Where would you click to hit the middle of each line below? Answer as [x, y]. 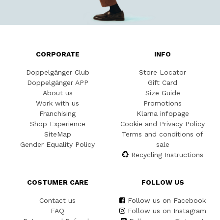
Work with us [57, 103]
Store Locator [163, 72]
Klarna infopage [163, 114]
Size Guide [163, 93]
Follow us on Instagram [167, 211]
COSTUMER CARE [57, 182]
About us [57, 93]
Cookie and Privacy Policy [163, 124]
